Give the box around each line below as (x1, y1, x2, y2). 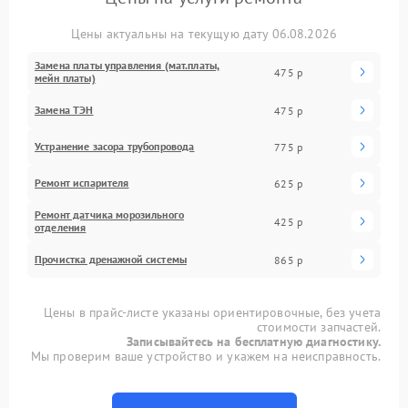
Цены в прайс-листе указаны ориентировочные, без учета (44, 304, 381, 321)
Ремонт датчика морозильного (35, 208, 185, 222)
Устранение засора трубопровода (35, 139, 195, 154)
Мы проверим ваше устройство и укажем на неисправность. (30, 348, 381, 365)
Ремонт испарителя (35, 176, 129, 190)
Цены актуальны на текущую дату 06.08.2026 (70, 25, 338, 43)
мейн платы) (35, 71, 96, 86)
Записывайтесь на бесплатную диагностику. (127, 333, 381, 351)
